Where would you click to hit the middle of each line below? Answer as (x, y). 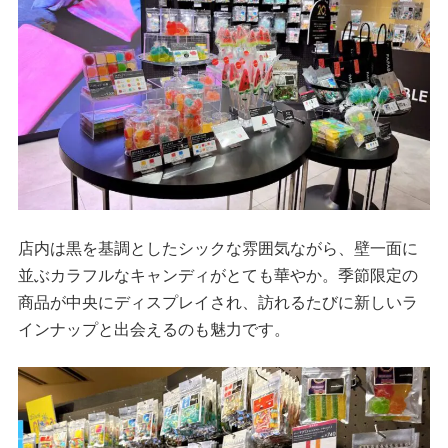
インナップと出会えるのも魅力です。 (153, 328)
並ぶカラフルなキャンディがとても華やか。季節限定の (217, 274)
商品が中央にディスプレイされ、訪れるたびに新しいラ (217, 301)
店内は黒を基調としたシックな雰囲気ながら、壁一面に (217, 247)
